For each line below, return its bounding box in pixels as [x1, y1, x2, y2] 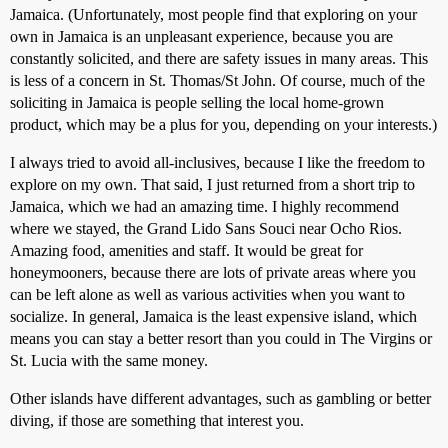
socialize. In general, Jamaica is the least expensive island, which [10, 308, 417, 325]
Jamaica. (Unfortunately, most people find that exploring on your [10, 6, 417, 23]
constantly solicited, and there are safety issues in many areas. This [10, 50, 428, 67]
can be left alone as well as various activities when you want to [10, 286, 405, 303]
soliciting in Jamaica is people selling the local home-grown [10, 94, 384, 111]
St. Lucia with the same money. [10, 352, 208, 369]
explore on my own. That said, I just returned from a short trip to [10, 176, 415, 193]
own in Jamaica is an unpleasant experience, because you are [10, 28, 393, 45]
